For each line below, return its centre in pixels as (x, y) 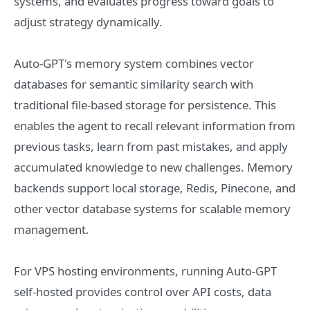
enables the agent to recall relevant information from (155, 126)
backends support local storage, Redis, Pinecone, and (155, 188)
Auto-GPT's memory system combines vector (134, 63)
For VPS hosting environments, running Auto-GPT (145, 271)
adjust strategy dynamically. (88, 22)
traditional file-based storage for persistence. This (145, 105)
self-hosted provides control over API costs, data (143, 292)
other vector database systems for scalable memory (152, 209)
